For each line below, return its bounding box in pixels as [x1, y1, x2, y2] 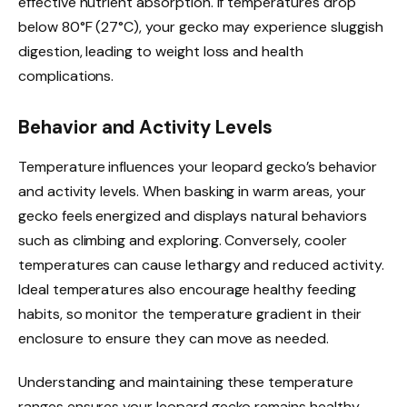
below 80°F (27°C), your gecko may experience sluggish [18, 17, 383, 37]
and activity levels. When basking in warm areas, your [18, 182, 366, 202]
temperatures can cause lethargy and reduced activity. [18, 255, 384, 275]
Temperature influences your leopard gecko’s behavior [18, 157, 377, 177]
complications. [18, 66, 114, 86]
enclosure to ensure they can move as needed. [18, 329, 329, 349]
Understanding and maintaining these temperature [18, 372, 353, 392]
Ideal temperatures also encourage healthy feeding [18, 280, 356, 300]
